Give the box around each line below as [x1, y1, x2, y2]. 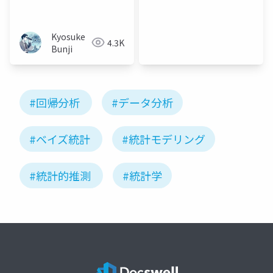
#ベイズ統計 [29, 130, 90, 147]
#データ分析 [112, 94, 173, 110]
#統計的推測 [29, 167, 91, 183]
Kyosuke [51, 30, 85, 43]
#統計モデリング [122, 130, 205, 147]
